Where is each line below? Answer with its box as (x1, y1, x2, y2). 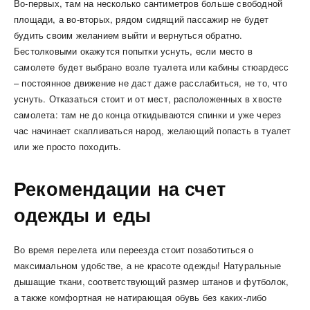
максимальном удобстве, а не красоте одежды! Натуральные (14, 258, 281, 272)
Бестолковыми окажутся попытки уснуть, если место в (14, 44, 253, 57)
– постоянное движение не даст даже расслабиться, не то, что (14, 75, 287, 89)
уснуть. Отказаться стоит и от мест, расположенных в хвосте (14, 91, 282, 105)
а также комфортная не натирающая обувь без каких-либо (14, 290, 267, 304)
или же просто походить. (14, 139, 122, 153)
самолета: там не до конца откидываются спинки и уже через (14, 107, 282, 121)
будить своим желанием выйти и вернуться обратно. (14, 28, 243, 42)
